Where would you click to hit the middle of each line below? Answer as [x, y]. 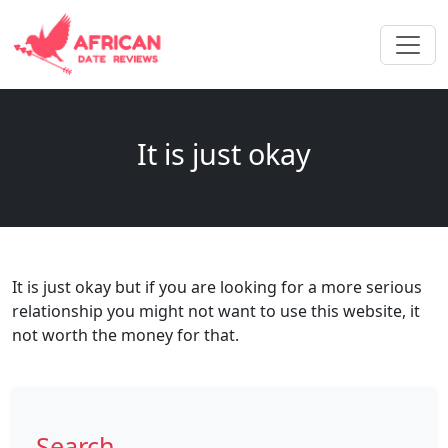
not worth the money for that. [125, 335]
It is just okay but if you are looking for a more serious [217, 287]
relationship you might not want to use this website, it [216, 311]
